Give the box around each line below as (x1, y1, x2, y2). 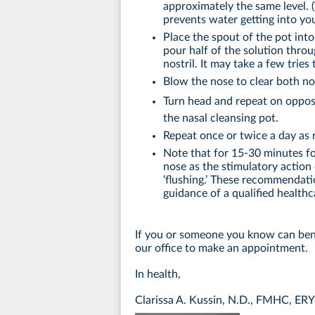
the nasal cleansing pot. (163, 112, 278, 124)
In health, (135, 268, 181, 280)
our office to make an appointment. (135, 242, 311, 254)
